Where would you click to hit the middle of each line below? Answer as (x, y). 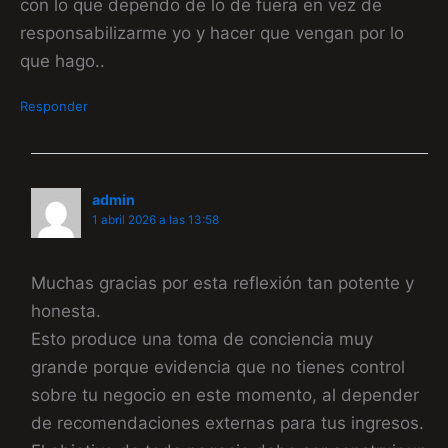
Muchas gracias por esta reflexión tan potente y (223, 282)
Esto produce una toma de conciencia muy (202, 338)
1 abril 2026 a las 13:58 (156, 219)
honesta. (66, 310)
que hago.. (62, 60)
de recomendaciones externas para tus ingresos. (228, 422)
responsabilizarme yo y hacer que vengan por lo (212, 32)
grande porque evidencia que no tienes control (218, 366)
